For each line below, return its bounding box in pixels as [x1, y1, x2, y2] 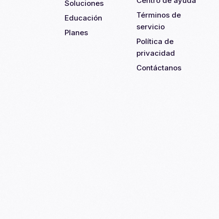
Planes [65, 28, 88, 37]
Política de [136, 37, 174, 46]
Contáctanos [136, 63, 181, 72]
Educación [65, 13, 102, 22]
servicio [136, 22, 165, 31]
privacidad [136, 48, 175, 58]
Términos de [136, 10, 181, 20]
